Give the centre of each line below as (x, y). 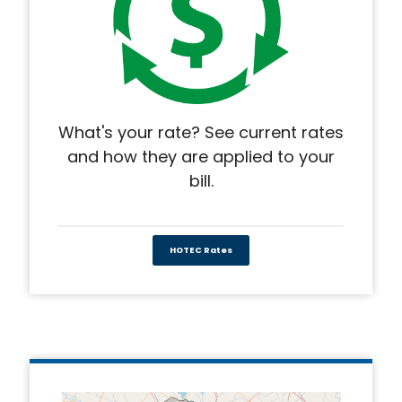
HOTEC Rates (201, 250)
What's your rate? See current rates (201, 132)
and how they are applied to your (201, 156)
